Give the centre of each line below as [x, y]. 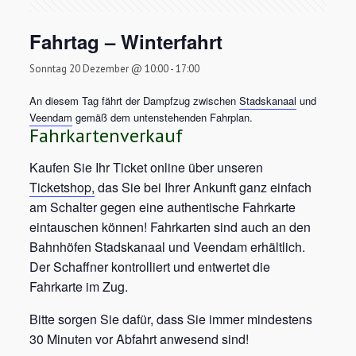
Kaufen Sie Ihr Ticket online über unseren [147, 167]
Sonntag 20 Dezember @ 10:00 [99, 69]
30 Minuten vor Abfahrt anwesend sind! [139, 339]
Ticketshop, [62, 187]
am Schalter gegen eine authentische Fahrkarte [163, 207]
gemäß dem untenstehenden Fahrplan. [163, 117]
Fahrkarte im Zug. [79, 286]
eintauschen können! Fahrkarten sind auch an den [170, 227]
